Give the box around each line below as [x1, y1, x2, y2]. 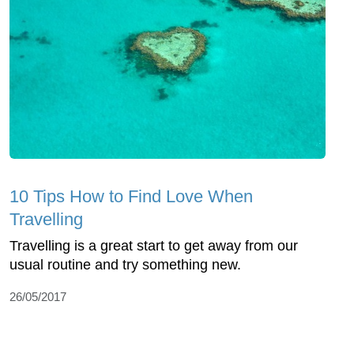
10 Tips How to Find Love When [9, 186, 253, 207]
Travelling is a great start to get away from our [9, 238, 298, 254]
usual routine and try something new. [9, 257, 241, 273]
